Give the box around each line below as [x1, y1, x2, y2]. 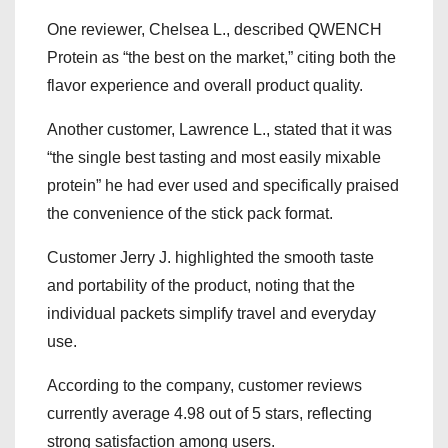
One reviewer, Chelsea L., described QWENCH [47, 21, 382, 39]
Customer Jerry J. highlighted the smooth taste [47, 249, 374, 267]
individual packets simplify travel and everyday [47, 305, 376, 323]
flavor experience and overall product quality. [47, 77, 363, 95]
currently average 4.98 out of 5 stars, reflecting [47, 405, 372, 423]
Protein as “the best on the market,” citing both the [47, 49, 396, 67]
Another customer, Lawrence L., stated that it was [47, 121, 392, 139]
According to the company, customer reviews [47, 377, 362, 395]
